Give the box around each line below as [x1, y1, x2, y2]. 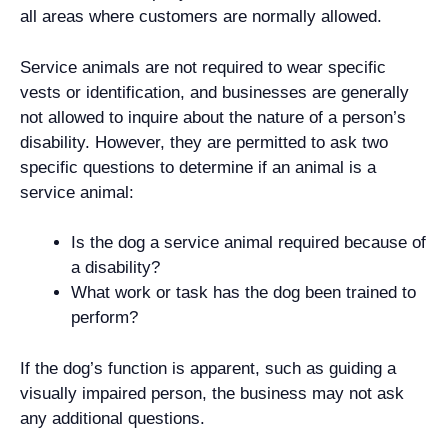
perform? [71, 308, 138, 327]
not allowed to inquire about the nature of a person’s [20, 107, 406, 127]
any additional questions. [20, 408, 205, 428]
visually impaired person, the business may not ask [20, 383, 404, 403]
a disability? [71, 258, 160, 277]
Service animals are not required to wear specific [20, 57, 386, 77]
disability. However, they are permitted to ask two [20, 132, 388, 152]
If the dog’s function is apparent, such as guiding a [20, 358, 396, 378]
